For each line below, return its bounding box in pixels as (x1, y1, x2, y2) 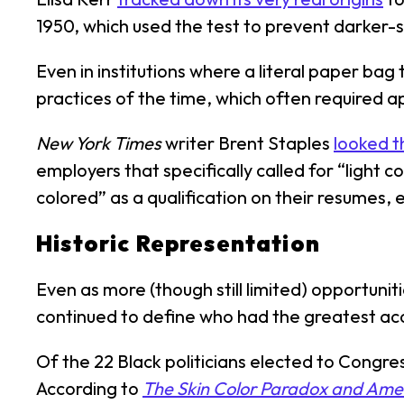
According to (36, 377, 142, 399)
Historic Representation (36, 229, 320, 258)
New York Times (36, 132, 161, 154)
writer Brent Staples (161, 132, 334, 154)
